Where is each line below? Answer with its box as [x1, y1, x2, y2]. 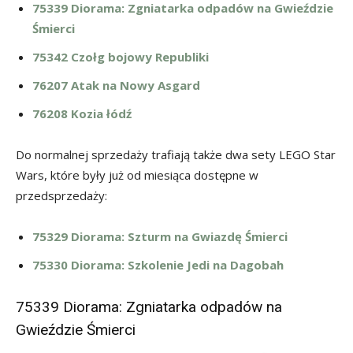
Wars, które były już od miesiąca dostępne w [16, 167, 258, 184]
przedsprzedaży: [16, 188, 107, 204]
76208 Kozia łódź [32, 106, 132, 122]
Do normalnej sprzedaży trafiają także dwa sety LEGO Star [16, 147, 336, 163]
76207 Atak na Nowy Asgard [32, 77, 200, 94]
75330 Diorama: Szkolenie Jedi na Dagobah [32, 257, 284, 273]
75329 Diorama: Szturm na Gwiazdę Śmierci [32, 229, 288, 245]
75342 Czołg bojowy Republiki [32, 49, 209, 65]
